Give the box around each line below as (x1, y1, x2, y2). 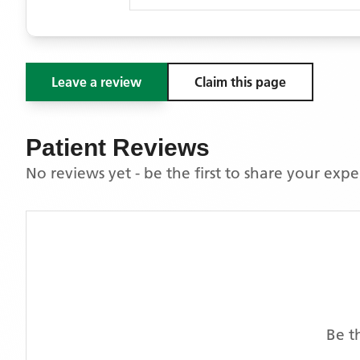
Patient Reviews (26, 134, 210, 161)
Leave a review (51, 74, 141, 90)
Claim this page (194, 74, 286, 90)
